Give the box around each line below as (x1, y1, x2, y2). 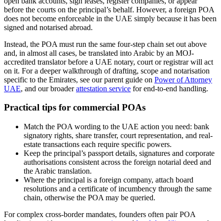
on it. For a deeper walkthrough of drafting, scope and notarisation (4, 66, 210, 75)
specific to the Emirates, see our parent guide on (4, 75, 154, 84)
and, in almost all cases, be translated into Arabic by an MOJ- (4, 48, 194, 57)
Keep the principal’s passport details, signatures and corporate (24, 148, 215, 157)
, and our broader (21, 84, 76, 93)
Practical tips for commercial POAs (4, 102, 146, 113)
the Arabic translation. (24, 166, 92, 175)
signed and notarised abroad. (4, 23, 93, 32)
